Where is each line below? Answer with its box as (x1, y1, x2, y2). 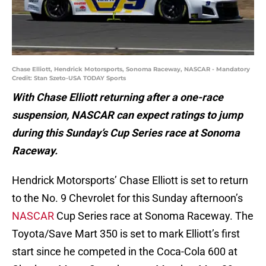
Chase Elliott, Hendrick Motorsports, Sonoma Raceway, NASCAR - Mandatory (12, 65, 250, 74)
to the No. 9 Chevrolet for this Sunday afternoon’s (12, 192, 243, 205)
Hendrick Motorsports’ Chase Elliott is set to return (12, 174, 248, 187)
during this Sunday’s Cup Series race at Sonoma (12, 126, 240, 140)
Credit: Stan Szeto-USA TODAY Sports (12, 74, 126, 83)
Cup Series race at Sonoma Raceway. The (54, 210, 254, 223)
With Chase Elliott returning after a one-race (12, 91, 223, 104)
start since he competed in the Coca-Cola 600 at (12, 245, 237, 258)
